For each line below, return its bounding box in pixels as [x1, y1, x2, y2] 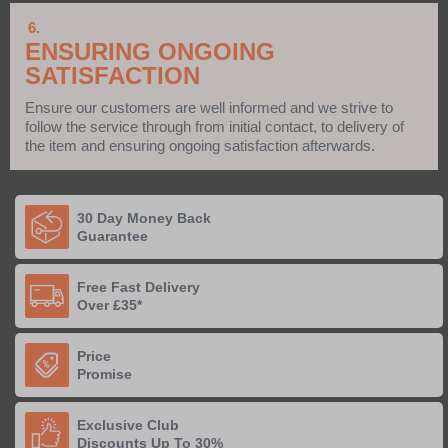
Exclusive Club [77, 416, 179, 433]
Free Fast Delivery [77, 278, 200, 295]
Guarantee [77, 227, 148, 244]
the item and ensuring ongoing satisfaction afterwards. [25, 136, 375, 154]
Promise [77, 365, 132, 382]
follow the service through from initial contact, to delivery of [25, 117, 404, 135]
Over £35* [77, 296, 142, 313]
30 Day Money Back [77, 209, 211, 226]
